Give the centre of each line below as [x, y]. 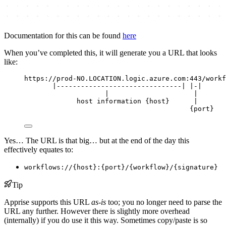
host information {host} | [137, 101]
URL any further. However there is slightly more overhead [97, 211]
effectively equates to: [39, 149]
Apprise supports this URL [48, 202]
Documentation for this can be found [63, 35]
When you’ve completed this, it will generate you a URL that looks [110, 52]
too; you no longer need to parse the [164, 202]
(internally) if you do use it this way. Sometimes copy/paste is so [106, 220]
